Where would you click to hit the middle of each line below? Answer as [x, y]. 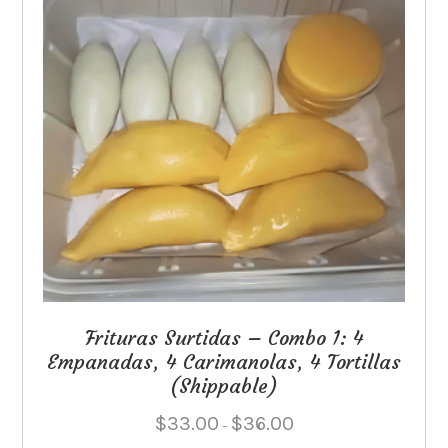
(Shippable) [224, 385]
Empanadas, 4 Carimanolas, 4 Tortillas [224, 361]
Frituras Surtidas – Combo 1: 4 [224, 337]
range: [309, 434]
